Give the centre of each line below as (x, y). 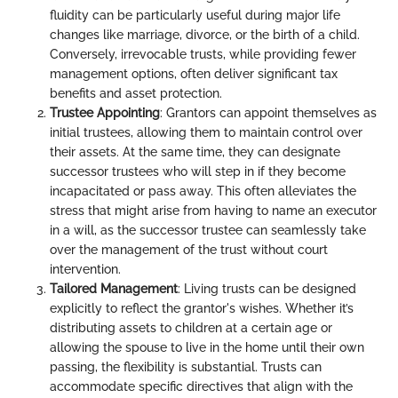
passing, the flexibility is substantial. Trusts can (186, 366)
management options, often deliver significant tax (194, 73)
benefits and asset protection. (136, 93)
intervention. (85, 269)
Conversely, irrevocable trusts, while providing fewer (203, 54)
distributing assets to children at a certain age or (191, 327)
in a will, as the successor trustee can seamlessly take (208, 230)
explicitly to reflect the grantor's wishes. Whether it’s (202, 308)
